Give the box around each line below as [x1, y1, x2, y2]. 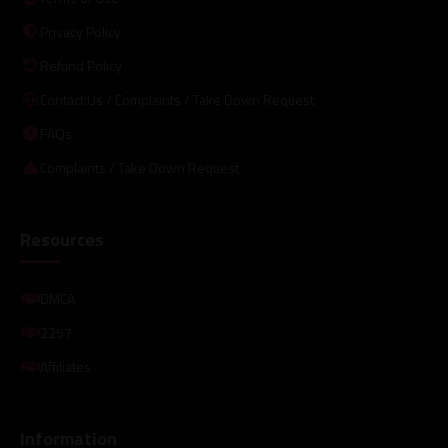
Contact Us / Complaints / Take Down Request [40, 89, 314, 111]
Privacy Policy [40, 21, 121, 43]
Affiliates [40, 356, 91, 378]
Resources [20, 225, 104, 253]
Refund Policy [40, 55, 122, 77]
